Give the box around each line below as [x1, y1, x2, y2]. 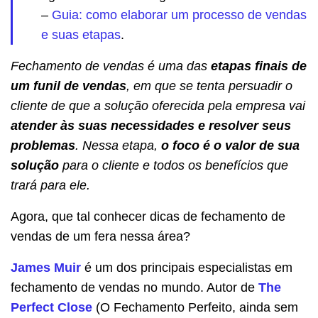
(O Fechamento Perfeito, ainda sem [92, 300, 298, 314]
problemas [11, 138, 75, 153]
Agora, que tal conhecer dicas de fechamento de [11, 209, 285, 224]
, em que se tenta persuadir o [126, 78, 292, 93]
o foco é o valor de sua [161, 138, 300, 153]
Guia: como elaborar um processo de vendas [52, 7, 307, 22]
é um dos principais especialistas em [81, 260, 292, 275]
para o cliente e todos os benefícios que [59, 158, 288, 172]
